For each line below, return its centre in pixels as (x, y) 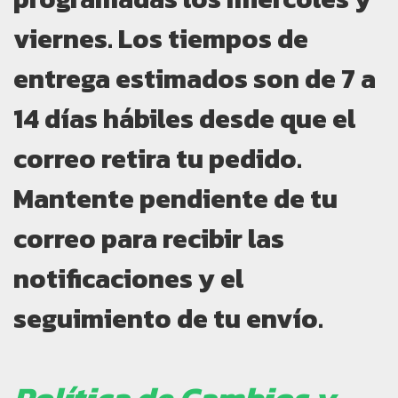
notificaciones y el (128, 279)
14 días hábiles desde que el (184, 119)
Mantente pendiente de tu (175, 199)
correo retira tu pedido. (158, 159)
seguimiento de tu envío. (168, 319)
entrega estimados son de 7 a (195, 79)
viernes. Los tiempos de (161, 39)
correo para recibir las (149, 239)
